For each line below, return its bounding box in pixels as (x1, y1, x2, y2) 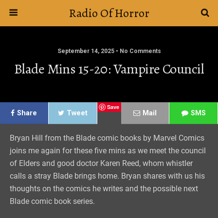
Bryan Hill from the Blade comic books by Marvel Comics (10, 133, 204, 143)
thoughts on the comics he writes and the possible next (10, 184, 198, 193)
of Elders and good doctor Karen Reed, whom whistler (10, 159, 193, 168)
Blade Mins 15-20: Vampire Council (14, 59, 204, 78)
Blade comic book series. (10, 197, 95, 206)
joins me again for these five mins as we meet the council (10, 146, 206, 155)
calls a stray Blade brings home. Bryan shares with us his (10, 171, 205, 181)
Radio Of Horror (69, 5, 149, 21)
